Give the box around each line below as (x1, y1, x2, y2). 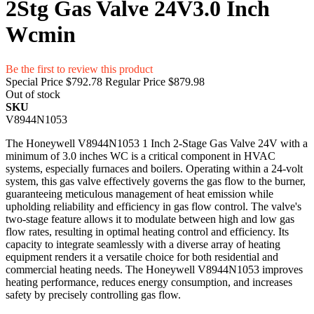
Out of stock (6, 88, 60, 100)
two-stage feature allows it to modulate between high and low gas (6, 212, 294, 225)
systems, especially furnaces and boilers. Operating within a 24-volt (6, 162, 303, 175)
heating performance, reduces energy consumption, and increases (6, 275, 292, 288)
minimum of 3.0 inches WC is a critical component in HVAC (6, 149, 275, 162)
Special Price (6, 75, 63, 88)
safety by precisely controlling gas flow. (6, 288, 181, 301)
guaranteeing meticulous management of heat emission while (6, 187, 273, 200)
